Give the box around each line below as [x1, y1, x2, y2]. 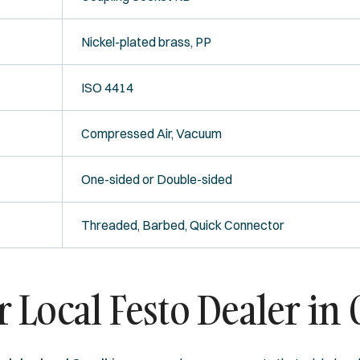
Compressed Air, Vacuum [80, 125, 222, 141]
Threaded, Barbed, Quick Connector [80, 216, 284, 233]
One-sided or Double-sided [80, 170, 232, 187]
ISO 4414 [80, 79, 133, 96]
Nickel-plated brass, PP [80, 33, 211, 50]
